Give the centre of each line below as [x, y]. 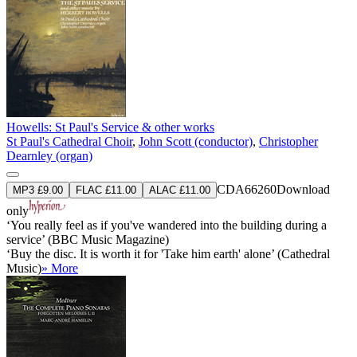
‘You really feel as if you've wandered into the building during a [167, 225]
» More [60, 268]
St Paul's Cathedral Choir [69, 141]
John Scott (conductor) [196, 141]
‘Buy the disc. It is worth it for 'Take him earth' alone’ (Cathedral [168, 253]
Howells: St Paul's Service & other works [110, 127]
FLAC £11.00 [106, 190]
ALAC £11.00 [180, 190]
